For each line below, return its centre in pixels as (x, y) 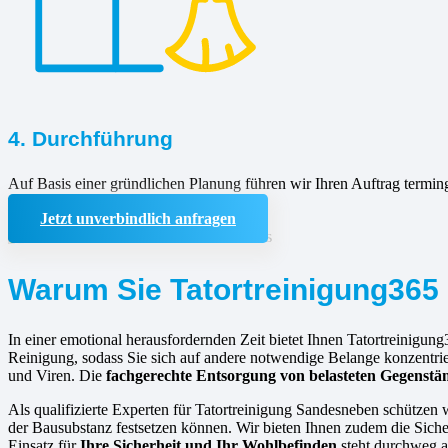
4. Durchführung (90, 138)
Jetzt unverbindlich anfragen (138, 218)
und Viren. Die (57, 375)
